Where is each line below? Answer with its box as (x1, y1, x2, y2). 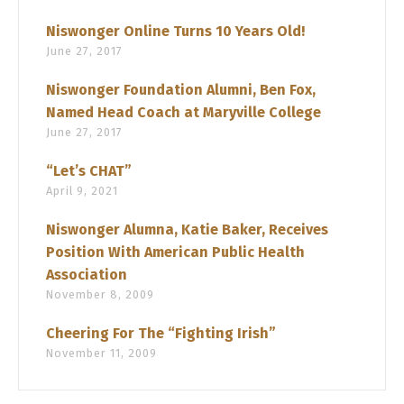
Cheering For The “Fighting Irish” (46, 324, 276, 342)
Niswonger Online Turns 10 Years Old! (46, 22, 305, 40)
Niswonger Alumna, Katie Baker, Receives (46, 220, 328, 238)
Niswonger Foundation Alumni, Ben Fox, (46, 80, 316, 98)
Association (46, 265, 127, 283)
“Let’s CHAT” (46, 161, 132, 179)
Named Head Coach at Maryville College (46, 103, 321, 121)
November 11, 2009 (46, 345, 157, 360)
